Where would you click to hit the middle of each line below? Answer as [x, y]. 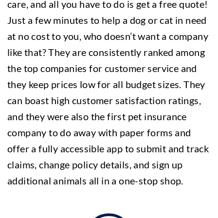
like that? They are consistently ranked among [106, 52]
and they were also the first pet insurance [97, 116]
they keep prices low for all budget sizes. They [106, 84]
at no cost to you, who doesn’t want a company [108, 36]
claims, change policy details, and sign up [95, 164]
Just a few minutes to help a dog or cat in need [107, 20]
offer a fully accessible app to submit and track [108, 148]
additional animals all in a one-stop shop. [95, 181]
